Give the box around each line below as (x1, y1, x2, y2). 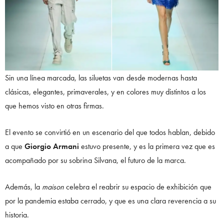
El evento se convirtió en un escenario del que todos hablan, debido (5, 126, 215, 137)
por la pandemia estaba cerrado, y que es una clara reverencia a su (5, 195, 216, 206)
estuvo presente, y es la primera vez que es (79, 140, 215, 151)
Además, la (5, 181, 42, 192)
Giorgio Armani (24, 140, 79, 151)
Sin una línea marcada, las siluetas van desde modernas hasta (5, 72, 197, 83)
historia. (5, 209, 29, 220)
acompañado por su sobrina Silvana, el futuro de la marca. (5, 154, 186, 165)
